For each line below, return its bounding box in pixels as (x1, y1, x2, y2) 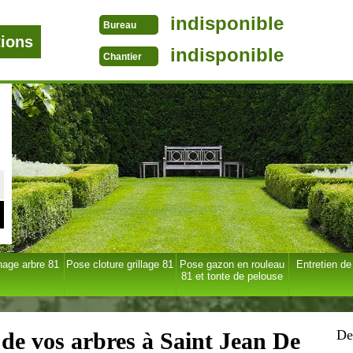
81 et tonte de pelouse (181, 270, 284, 282)
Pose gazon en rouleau (180, 258, 285, 270)
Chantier (103, 51, 142, 63)
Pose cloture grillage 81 (66, 258, 174, 270)
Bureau (103, 20, 136, 32)
